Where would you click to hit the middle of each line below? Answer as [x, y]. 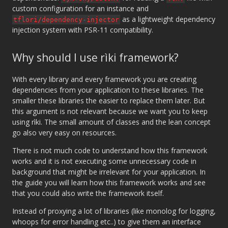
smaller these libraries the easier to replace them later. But [109, 101]
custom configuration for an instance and [80, 8]
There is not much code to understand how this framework [110, 151]
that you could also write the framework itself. [88, 193]
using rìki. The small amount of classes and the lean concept [111, 122]
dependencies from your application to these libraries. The [108, 90]
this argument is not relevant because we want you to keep [110, 111]
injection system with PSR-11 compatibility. [83, 30]
